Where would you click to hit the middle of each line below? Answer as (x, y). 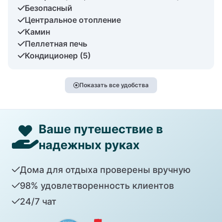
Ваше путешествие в (101, 129)
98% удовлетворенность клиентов (97, 185)
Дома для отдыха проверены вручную (105, 169)
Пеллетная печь (56, 43)
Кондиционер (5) (58, 55)
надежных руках (89, 145)
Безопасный (49, 8)
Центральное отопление (73, 20)
